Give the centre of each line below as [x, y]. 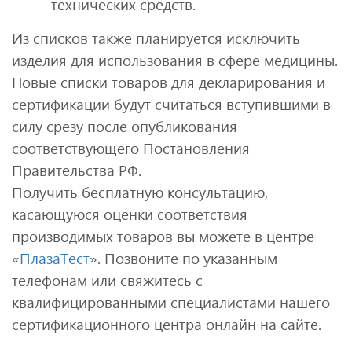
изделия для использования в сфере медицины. [175, 60]
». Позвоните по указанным [183, 258]
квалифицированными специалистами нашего [171, 302]
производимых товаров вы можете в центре [163, 236]
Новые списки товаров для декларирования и [169, 82]
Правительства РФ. [77, 170]
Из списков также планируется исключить [156, 38]
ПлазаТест [55, 258]
